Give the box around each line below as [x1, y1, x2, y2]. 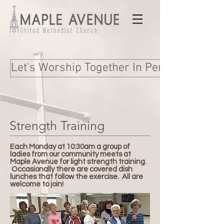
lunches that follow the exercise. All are [10, 173, 143, 180]
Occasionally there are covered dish [10, 165, 132, 173]
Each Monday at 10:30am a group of [10, 143, 130, 150]
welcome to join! [10, 180, 65, 188]
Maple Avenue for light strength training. [10, 158, 146, 165]
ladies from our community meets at [10, 150, 131, 158]
